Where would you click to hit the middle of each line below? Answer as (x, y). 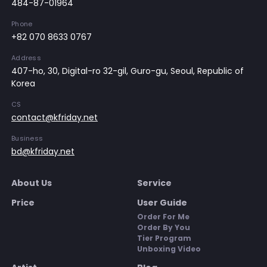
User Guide (162, 203)
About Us (32, 183)
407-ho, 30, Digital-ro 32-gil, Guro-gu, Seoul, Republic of (128, 71)
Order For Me (163, 217)
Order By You (164, 227)
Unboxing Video (169, 249)
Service (154, 183)
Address (26, 58)
